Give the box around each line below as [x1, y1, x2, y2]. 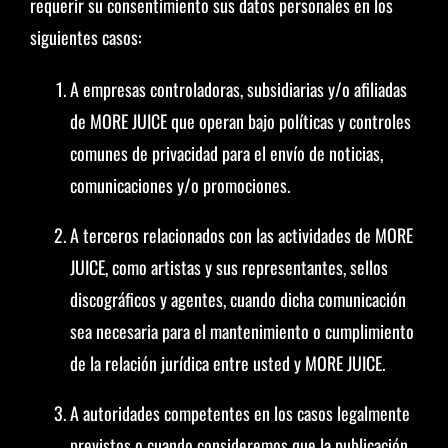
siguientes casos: [29, 24, 142, 50]
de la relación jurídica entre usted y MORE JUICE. [69, 350, 385, 376]
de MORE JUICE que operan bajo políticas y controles [69, 108, 411, 134]
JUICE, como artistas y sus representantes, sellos [69, 254, 388, 280]
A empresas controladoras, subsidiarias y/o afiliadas [69, 76, 407, 102]
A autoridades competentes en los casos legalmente [69, 400, 410, 426]
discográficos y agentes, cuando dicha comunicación [69, 286, 406, 312]
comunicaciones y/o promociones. [69, 172, 290, 198]
